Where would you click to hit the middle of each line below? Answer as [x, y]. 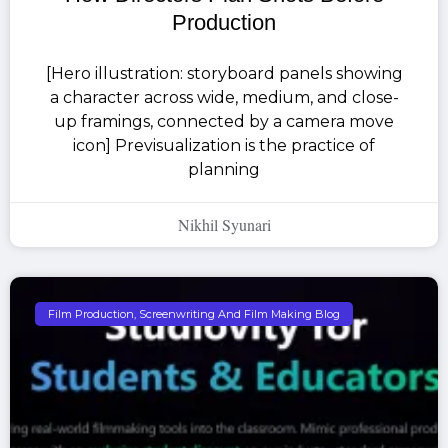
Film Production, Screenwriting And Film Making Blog [194, 313]
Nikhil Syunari [224, 225]
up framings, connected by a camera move [224, 122]
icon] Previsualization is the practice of [224, 146]
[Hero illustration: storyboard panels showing [224, 74]
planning [224, 170]
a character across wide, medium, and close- [224, 98]
